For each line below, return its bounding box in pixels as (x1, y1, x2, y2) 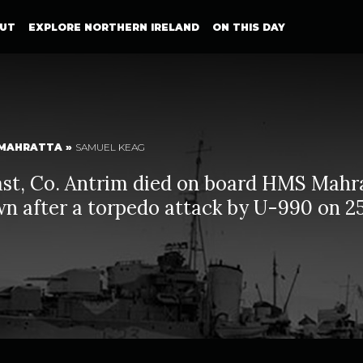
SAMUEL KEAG (75, 141, 145, 153)
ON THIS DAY (211, 20, 285, 33)
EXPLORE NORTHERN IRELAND (28, 20, 199, 33)
